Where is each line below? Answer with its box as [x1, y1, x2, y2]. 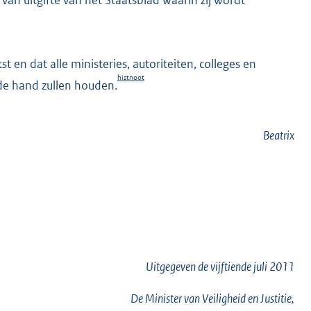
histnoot [117, 72, 144, 83]
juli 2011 [251, 259, 294, 275]
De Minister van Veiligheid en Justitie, [131, 290, 294, 306]
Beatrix [263, 128, 294, 144]
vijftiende [210, 259, 251, 275]
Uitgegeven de [146, 259, 210, 275]
